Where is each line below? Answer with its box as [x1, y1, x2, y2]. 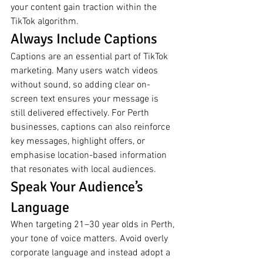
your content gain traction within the [11, 2, 159, 14]
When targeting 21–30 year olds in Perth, [11, 219, 177, 231]
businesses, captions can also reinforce [11, 122, 173, 134]
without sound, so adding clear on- [11, 79, 150, 92]
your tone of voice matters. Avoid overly [11, 233, 170, 245]
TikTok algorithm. [11, 16, 79, 28]
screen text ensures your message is [11, 93, 161, 106]
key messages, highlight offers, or [11, 136, 147, 148]
